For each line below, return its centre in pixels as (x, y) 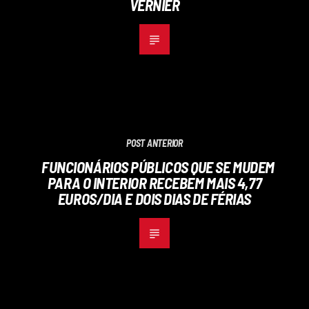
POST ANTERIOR (154, 143)
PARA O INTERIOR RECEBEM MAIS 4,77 (154, 182)
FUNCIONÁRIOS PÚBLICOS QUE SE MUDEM (158, 167)
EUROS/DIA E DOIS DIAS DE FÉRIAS (154, 198)
